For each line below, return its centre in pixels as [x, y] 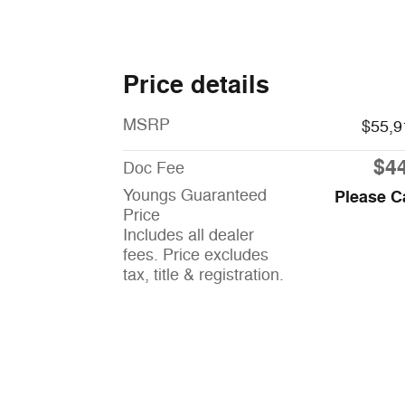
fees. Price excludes [196, 254]
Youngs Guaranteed [195, 195]
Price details [196, 85]
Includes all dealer [188, 235]
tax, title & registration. [203, 274]
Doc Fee [154, 168]
